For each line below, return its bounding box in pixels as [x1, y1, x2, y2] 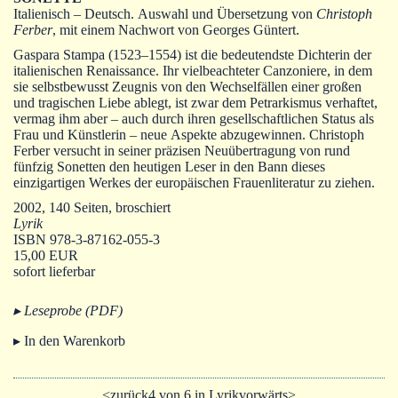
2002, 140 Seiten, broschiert [13, 199, 171, 215]
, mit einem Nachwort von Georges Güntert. [52, 21, 299, 37]
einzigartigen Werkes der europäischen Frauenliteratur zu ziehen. [13, 174, 375, 190]
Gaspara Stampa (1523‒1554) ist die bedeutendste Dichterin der [13, 46, 371, 62]
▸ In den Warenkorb [13, 332, 125, 348]
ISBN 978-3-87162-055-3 [13, 231, 160, 247]
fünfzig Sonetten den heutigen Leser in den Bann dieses [13, 158, 325, 174]
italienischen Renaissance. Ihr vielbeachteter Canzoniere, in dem [13, 62, 372, 78]
